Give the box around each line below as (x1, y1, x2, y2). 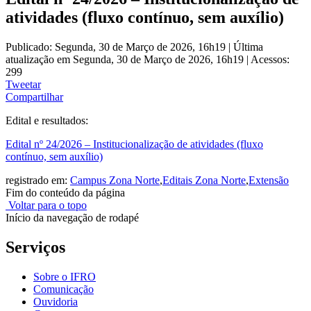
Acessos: (251, 53, 289, 65)
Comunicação (33, 283, 94, 295)
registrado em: (6, 174, 70, 186)
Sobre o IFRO (33, 270, 96, 283)
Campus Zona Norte (70, 174, 160, 186)
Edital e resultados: (6, 114, 88, 126)
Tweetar (6, 78, 41, 90)
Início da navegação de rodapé (6, 211, 139, 224)
